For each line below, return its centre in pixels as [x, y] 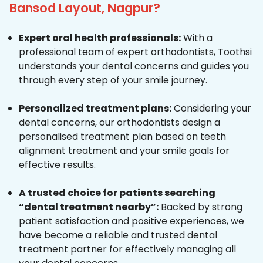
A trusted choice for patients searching [117, 193]
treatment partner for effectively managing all [127, 249]
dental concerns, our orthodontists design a [119, 123]
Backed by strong [200, 207]
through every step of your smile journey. [113, 80]
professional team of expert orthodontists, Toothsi [135, 52]
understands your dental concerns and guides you [134, 66]
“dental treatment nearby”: [89, 207]
